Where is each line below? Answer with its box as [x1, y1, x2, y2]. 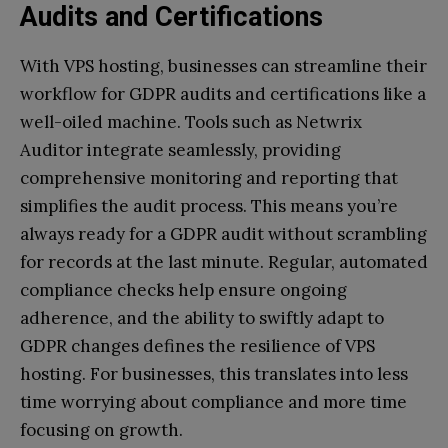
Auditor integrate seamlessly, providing [20, 139, 341, 162]
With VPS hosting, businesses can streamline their [20, 55, 427, 78]
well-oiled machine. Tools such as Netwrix [20, 111, 362, 134]
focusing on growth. [20, 419, 183, 442]
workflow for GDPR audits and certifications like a [20, 83, 426, 106]
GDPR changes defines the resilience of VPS [20, 335, 375, 358]
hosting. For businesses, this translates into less [20, 363, 408, 386]
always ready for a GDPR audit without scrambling [20, 223, 427, 246]
